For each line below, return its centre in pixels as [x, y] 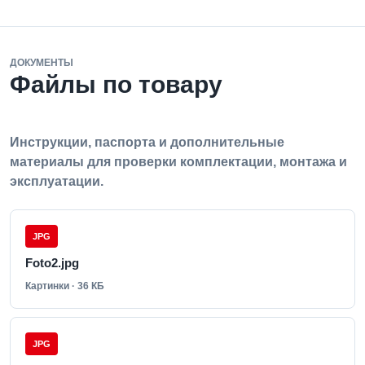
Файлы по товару [116, 84]
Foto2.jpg [52, 263]
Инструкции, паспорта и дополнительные [147, 142]
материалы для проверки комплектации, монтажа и [178, 162]
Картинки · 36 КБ [65, 286]
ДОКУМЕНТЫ [42, 63]
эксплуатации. [57, 181]
